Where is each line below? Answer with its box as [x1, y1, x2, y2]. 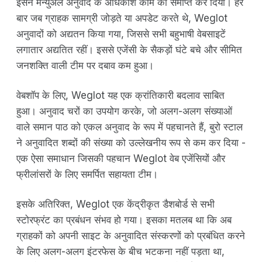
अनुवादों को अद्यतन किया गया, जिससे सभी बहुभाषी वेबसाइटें [16, 28, 226, 40]
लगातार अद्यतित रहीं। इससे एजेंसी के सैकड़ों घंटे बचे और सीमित [16, 44, 242, 56]
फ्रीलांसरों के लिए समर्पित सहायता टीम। [16, 168, 158, 181]
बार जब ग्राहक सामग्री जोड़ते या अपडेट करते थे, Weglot [16, 12, 227, 25]
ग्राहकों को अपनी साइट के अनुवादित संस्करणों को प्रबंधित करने [16, 230, 245, 242]
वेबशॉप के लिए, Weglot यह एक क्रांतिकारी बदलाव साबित [16, 89, 225, 102]
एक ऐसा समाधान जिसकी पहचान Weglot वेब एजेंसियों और [16, 153, 225, 165]
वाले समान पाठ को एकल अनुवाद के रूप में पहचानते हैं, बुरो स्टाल [16, 121, 243, 133]
